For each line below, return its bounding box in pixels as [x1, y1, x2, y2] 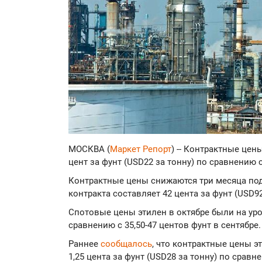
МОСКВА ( [68, 144, 110, 155]
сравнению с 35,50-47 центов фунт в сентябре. [68, 220, 261, 231]
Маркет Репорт [110, 144, 171, 155]
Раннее [68, 239, 101, 250]
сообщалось [101, 239, 152, 250]
